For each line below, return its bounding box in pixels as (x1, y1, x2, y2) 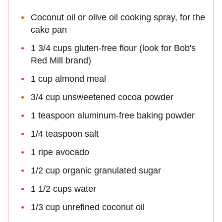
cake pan (31, 24, 67, 35)
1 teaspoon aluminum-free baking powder (31, 110, 195, 120)
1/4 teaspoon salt (31, 128, 99, 139)
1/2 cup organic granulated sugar (31, 165, 161, 175)
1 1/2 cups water (31, 183, 96, 194)
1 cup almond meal (31, 73, 106, 84)
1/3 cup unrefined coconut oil (31, 202, 145, 212)
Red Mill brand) (31, 55, 91, 65)
